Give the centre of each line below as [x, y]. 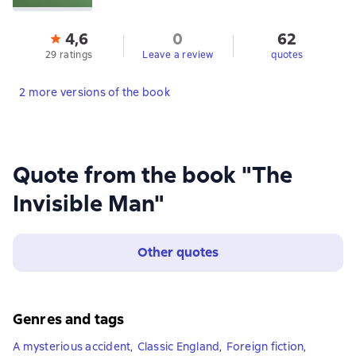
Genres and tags [69, 319]
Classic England [178, 346]
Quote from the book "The [153, 175]
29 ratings [69, 55]
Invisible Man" [89, 203]
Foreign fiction [265, 346]
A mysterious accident [72, 346]
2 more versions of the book [95, 92]
